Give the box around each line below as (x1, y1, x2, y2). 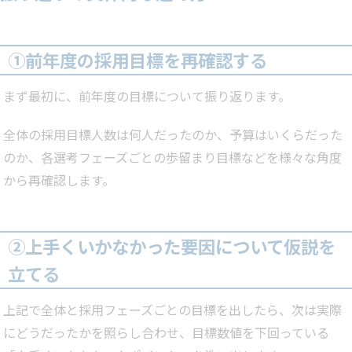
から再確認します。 (3, 170, 115, 190)
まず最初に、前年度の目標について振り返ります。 (3, 86, 291, 106)
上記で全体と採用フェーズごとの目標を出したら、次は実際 (3, 300, 342, 320)
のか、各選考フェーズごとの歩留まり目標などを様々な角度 (3, 148, 342, 167)
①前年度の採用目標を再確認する (8, 47, 267, 73)
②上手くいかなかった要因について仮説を (8, 233, 335, 259)
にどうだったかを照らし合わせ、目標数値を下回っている (3, 323, 329, 343)
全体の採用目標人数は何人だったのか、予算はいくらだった (3, 125, 343, 145)
